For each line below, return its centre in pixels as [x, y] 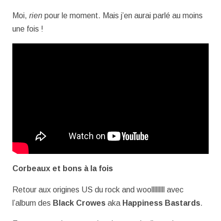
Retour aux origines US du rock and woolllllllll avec [98, 189]
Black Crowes [79, 203]
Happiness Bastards [161, 203]
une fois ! [28, 29]
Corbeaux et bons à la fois [63, 168]
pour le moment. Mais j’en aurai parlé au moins [123, 15]
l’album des [33, 203]
